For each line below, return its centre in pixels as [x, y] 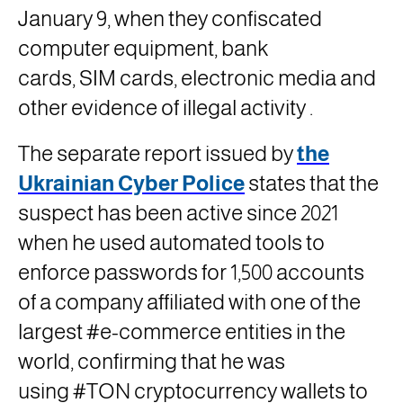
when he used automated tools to [171, 242]
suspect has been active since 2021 [178, 213]
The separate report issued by [157, 153]
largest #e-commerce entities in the [182, 331]
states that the [312, 183]
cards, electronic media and [246, 78]
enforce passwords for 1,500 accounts [191, 272]
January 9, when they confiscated [170, 18]
